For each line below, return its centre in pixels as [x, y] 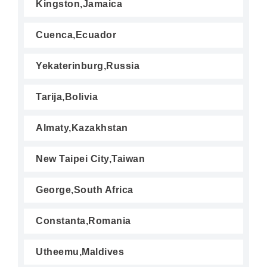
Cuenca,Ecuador [76, 35]
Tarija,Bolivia [67, 97]
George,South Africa [85, 190]
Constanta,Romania [83, 221]
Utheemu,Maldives [80, 252]
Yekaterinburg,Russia [88, 66]
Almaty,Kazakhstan [82, 128]
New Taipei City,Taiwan [90, 159]
